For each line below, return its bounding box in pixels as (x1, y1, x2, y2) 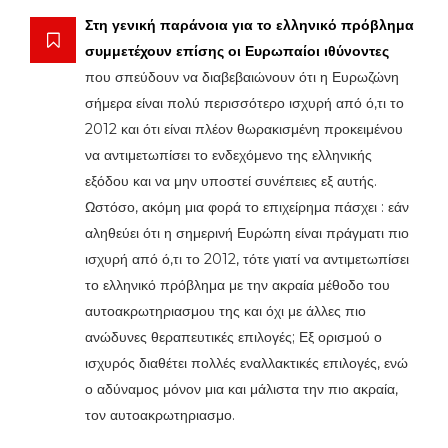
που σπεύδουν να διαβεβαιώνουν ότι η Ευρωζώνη (85, 68, 399, 86)
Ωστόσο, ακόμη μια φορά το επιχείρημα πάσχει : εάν (85, 198, 409, 216)
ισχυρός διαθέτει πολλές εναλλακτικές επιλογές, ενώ (85, 354, 408, 372)
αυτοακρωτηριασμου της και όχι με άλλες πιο (85, 302, 366, 320)
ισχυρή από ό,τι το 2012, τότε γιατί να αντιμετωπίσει (85, 250, 409, 268)
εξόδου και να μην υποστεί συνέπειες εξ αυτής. (85, 172, 377, 190)
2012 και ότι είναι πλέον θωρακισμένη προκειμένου (85, 120, 403, 138)
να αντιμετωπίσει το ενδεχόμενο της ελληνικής (85, 146, 372, 164)
